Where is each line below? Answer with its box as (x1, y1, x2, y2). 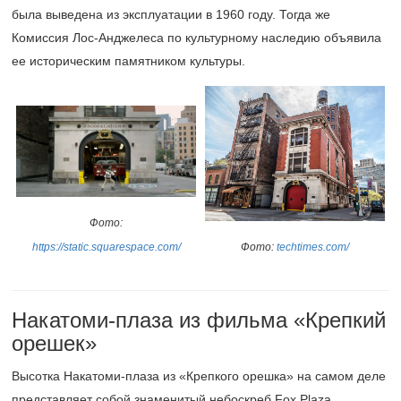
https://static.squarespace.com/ (31, 240, 181, 253)
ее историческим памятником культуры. (12, 54, 245, 68)
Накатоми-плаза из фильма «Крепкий (12, 308, 386, 332)
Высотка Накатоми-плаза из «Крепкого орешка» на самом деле (12, 369, 386, 383)
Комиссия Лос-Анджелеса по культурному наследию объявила (12, 30, 381, 45)
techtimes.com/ (277, 240, 349, 253)
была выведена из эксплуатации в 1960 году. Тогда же (12, 7, 330, 21)
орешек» (12, 331, 97, 355)
